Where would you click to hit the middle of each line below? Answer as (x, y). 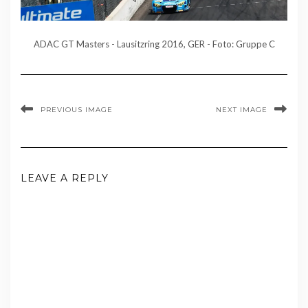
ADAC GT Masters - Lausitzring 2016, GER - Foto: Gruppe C (154, 44)
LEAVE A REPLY (65, 178)
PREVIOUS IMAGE (77, 109)
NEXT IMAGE (242, 109)
